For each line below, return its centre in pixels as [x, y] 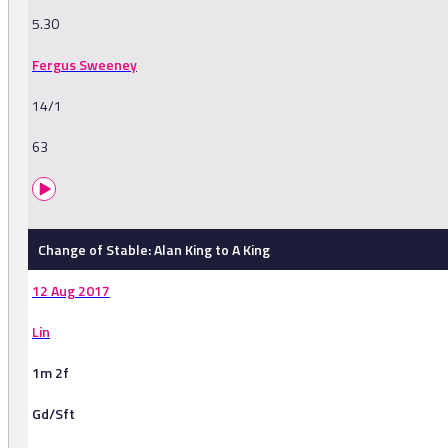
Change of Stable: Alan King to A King [154, 250]
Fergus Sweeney [84, 65]
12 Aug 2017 [71, 291]
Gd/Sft [53, 414]
